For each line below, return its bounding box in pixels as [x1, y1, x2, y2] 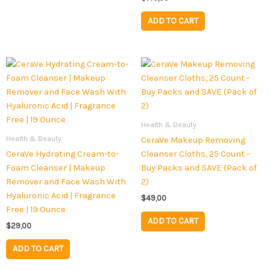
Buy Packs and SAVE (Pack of [141, 162, 257, 173]
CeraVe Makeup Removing [141, 134, 245, 145]
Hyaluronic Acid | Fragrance [6, 190, 116, 201]
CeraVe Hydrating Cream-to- [6, 148, 119, 159]
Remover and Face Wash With [6, 176, 126, 187]
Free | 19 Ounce [6, 204, 66, 215]
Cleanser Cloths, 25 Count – [141, 148, 251, 159]
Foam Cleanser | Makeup [6, 162, 105, 173]
